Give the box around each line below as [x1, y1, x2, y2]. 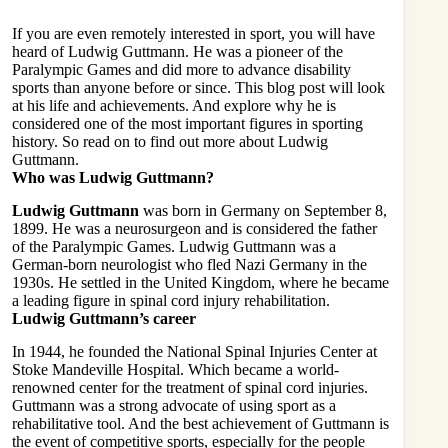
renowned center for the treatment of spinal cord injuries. [12, 378, 368, 396]
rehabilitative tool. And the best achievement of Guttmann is [12, 414, 389, 432]
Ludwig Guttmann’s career [12, 309, 196, 327]
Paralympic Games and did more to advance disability [12, 60, 351, 78]
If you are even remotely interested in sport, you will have [12, 24, 375, 42]
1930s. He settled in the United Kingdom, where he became [12, 273, 389, 291]
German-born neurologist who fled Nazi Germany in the [12, 255, 367, 273]
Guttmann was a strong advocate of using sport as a [12, 396, 336, 414]
